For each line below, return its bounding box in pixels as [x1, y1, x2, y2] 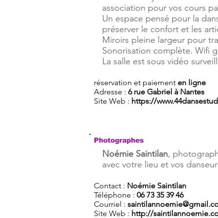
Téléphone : [94, 190, 137, 200]
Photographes [94, 136, 144, 144]
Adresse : [94, 87, 128, 96]
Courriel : [94, 200, 127, 209]
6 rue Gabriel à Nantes [128, 87, 204, 96]
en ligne [178, 78, 206, 87]
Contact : [94, 181, 127, 190]
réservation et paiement [94, 78, 178, 87]
